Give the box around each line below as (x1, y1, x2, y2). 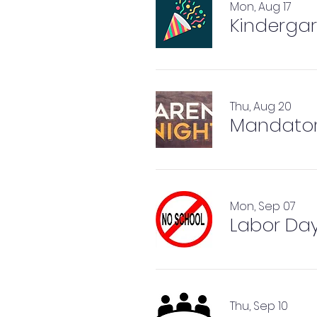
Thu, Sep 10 (230, 298, 288, 314)
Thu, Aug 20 (230, 98, 292, 115)
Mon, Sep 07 (230, 198, 296, 214)
